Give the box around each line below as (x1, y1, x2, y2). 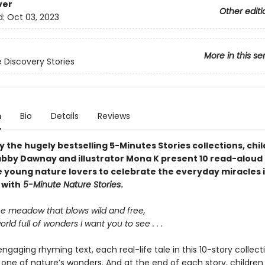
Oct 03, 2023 (7, 11, 59, 24)
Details (50, 110, 79, 122)
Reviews (97, 110, 130, 122)
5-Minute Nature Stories (20, 179, 121, 190)
